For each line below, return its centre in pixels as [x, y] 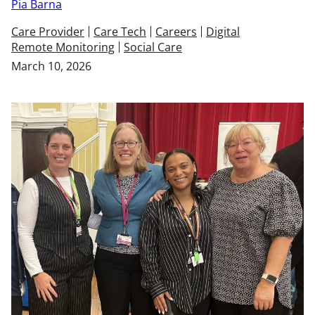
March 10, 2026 [51, 66]
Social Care [153, 47]
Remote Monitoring [63, 47]
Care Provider [48, 31]
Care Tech [120, 31]
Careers [176, 31]
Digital [223, 31]
